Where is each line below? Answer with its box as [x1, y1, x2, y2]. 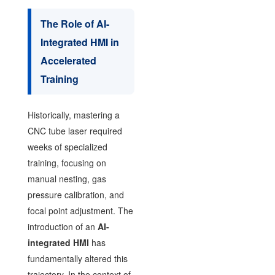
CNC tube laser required [27, 125, 122, 137]
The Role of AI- [40, 17, 109, 31]
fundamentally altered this [27, 252, 128, 265]
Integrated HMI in [40, 35, 119, 49]
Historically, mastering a [27, 109, 120, 121]
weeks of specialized [27, 141, 107, 153]
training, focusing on [27, 157, 106, 169]
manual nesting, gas [27, 172, 106, 185]
